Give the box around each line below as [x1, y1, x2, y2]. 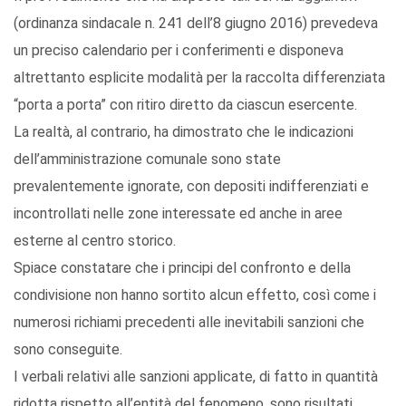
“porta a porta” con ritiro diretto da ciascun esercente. [14, 96, 357, 114]
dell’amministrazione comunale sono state [14, 150, 281, 169]
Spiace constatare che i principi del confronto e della [14, 259, 351, 277]
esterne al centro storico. [14, 232, 176, 250]
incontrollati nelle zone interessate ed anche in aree [14, 205, 343, 223]
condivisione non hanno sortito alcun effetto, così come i [14, 286, 376, 304]
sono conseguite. [14, 341, 122, 359]
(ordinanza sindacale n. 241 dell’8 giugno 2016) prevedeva [14, 14, 378, 33]
